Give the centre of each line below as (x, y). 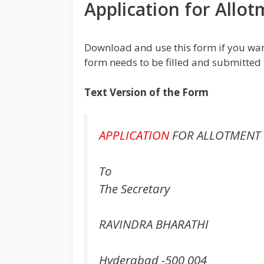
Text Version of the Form (146, 92)
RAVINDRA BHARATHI (154, 224)
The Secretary (134, 188)
